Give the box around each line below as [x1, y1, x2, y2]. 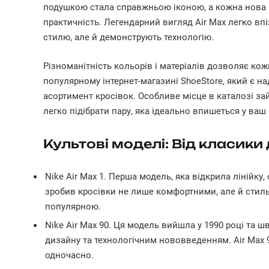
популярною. [45, 201, 101, 212]
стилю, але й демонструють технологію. [43, 31, 214, 43]
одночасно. [45, 250, 94, 261]
